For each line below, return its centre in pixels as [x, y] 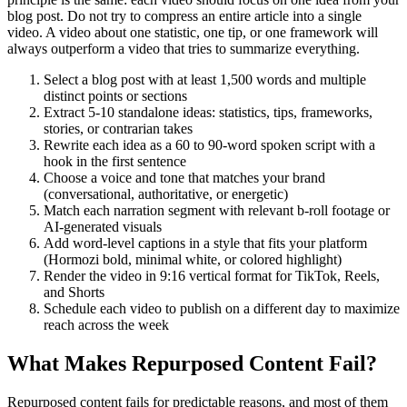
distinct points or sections [115, 96]
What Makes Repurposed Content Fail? [192, 364]
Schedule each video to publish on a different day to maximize [222, 309]
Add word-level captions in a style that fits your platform [205, 243]
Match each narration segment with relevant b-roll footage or [217, 211]
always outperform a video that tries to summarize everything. [184, 49]
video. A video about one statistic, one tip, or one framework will [193, 33]
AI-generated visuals [103, 227]
